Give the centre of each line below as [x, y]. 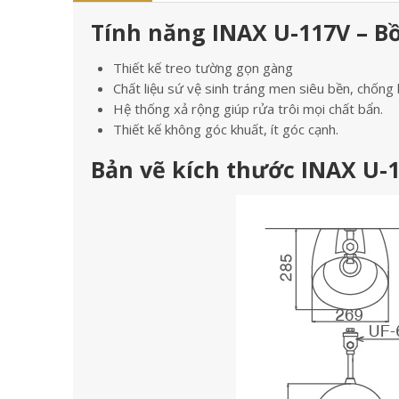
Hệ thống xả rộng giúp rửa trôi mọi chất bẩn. [248, 109]
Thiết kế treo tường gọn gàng [203, 68]
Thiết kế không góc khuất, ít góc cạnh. [226, 129]
